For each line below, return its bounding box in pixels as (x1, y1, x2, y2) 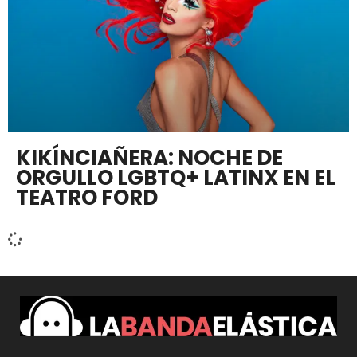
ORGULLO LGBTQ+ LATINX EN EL (16, 163, 335, 193)
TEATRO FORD (16, 183, 158, 213)
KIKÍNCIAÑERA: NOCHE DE (16, 143, 283, 173)
